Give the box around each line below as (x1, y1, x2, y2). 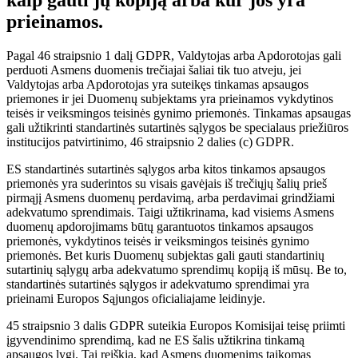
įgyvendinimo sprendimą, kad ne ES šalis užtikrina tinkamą (6, 333, 304, 348)
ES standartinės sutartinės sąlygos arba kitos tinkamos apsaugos (6, 162, 325, 177)
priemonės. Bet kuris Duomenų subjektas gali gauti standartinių (6, 249, 324, 263)
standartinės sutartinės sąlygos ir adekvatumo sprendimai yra (6, 277, 309, 292)
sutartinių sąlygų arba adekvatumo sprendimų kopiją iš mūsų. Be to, (6, 263, 347, 277)
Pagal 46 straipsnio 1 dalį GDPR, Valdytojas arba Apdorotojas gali (6, 49, 341, 63)
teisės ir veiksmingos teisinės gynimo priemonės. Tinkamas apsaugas (6, 106, 351, 121)
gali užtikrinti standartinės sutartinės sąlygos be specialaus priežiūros (6, 121, 348, 135)
